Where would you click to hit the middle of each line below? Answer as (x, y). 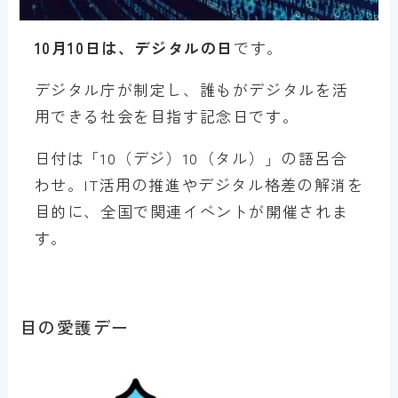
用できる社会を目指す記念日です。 (167, 115)
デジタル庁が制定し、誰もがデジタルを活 (191, 89)
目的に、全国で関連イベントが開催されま (191, 211)
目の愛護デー (75, 327)
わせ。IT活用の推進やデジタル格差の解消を (199, 184)
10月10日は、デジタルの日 (134, 47)
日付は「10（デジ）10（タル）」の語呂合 (191, 157)
